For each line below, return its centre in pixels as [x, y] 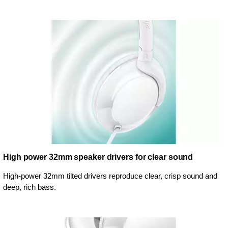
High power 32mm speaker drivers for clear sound [98, 157]
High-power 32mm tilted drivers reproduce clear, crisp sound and [110, 176]
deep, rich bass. [30, 187]
